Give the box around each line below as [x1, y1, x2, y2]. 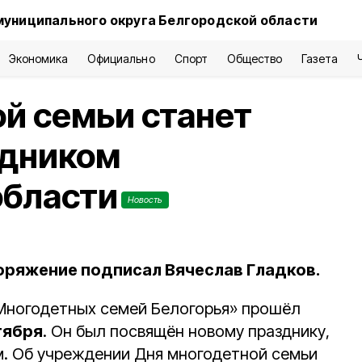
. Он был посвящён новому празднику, [43, 322, 330, 341]
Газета [301, 52, 339, 65]
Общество [226, 52, 282, 65]
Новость [128, 194, 162, 205]
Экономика [8, 52, 69, 65]
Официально [87, 52, 155, 65]
